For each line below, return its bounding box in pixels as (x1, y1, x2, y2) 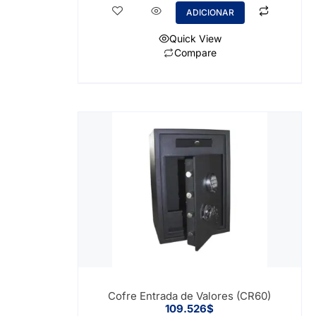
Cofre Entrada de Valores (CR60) (108, 288, 272, 303)
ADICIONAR (186, 6, 235, 18)
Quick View (169, 32, 221, 44)
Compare (174, 47, 217, 59)
